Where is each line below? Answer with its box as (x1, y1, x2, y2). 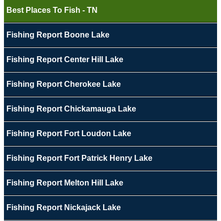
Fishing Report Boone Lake (6, 31, 110, 39)
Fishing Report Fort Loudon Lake (6, 129, 131, 138)
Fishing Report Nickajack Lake (6, 203, 121, 212)
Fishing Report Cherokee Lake (6, 80, 121, 89)
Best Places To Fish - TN (6, 6, 98, 15)
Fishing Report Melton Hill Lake (6, 179, 123, 187)
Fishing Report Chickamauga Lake (6, 105, 136, 113)
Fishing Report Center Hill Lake (6, 55, 123, 64)
